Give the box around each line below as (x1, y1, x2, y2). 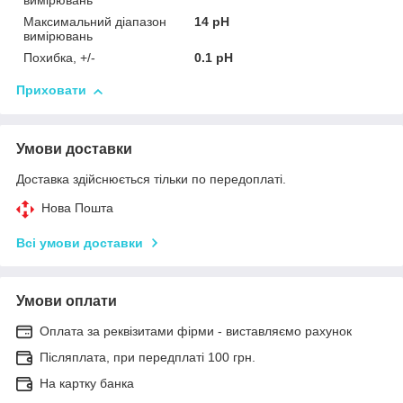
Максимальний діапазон (23, 14, 166, 30)
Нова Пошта (41, 201, 113, 216)
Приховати (16, 83, 86, 98)
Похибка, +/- (23, 50, 95, 66)
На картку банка (40, 376, 134, 391)
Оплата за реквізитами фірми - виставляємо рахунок (40, 324, 352, 339)
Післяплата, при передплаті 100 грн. (40, 350, 255, 365)
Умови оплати (16, 293, 117, 309)
